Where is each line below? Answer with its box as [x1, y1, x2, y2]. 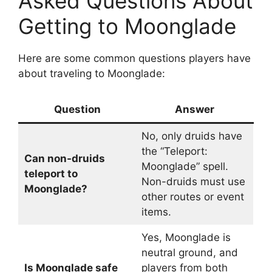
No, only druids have [141, 130, 242, 142]
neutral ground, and [141, 246, 238, 259]
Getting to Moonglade [18, 13, 236, 39]
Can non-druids [24, 152, 105, 165]
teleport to [24, 168, 78, 180]
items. [141, 206, 171, 218]
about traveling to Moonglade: [18, 67, 165, 80]
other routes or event [141, 191, 244, 203]
